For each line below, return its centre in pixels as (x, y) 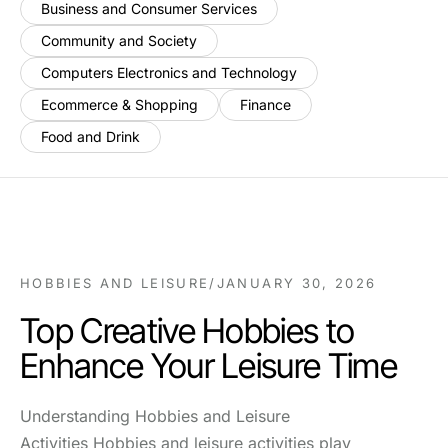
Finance (265, 104)
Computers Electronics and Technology (169, 72)
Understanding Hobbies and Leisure (155, 416)
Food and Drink (90, 136)
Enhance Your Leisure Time (209, 365)
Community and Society (119, 40)
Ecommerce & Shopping (119, 104)
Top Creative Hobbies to (187, 330)
